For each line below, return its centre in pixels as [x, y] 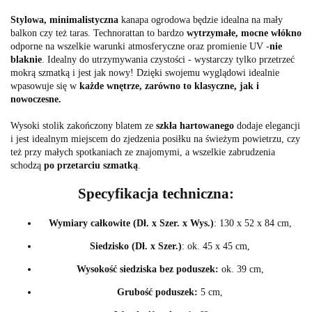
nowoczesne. [36, 99]
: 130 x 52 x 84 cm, [252, 223]
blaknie [26, 59]
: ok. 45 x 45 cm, [216, 246]
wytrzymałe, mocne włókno [244, 33]
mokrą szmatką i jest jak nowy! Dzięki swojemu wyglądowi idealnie [145, 72]
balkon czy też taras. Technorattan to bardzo [99, 33]
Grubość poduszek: [157, 292]
